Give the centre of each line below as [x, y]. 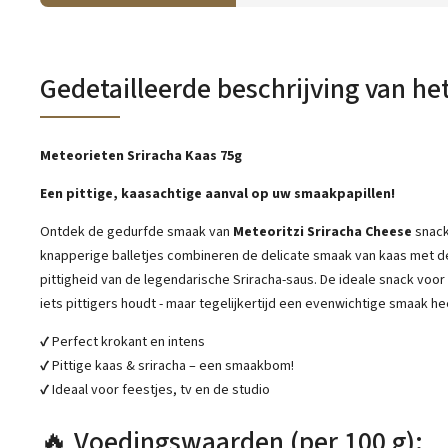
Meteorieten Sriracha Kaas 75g [141, 156]
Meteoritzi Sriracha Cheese [322, 232]
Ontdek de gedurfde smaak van [136, 232]
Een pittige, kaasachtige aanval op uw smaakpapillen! [217, 194]
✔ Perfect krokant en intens [122, 342]
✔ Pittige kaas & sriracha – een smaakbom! [167, 366]
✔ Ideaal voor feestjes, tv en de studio [155, 390]
